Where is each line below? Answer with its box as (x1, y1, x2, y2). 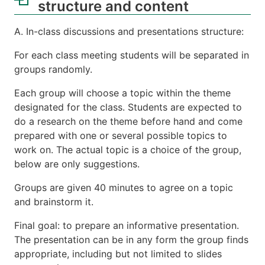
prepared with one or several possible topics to (14, 130, 227, 142)
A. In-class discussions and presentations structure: (14, 25, 244, 38)
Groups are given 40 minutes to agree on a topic (14, 182, 233, 194)
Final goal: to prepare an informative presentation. (14, 219, 239, 232)
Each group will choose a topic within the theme (14, 87, 231, 99)
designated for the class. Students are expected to (14, 101, 242, 114)
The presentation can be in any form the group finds (14, 234, 248, 246)
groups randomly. (14, 63, 92, 76)
